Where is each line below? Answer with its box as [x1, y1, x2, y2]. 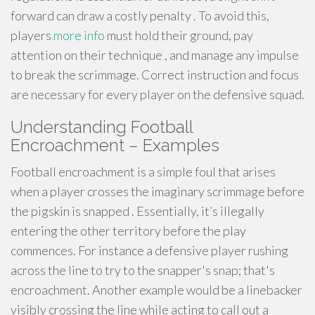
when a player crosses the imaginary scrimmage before [11, 184, 304, 199]
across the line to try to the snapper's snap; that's [11, 262, 275, 278]
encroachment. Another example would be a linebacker [11, 282, 302, 297]
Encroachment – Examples [11, 135, 219, 155]
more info [53, 27, 105, 43]
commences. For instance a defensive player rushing [11, 243, 288, 258]
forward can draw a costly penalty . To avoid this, [11, 8, 269, 23]
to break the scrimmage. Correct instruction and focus [11, 67, 299, 82]
